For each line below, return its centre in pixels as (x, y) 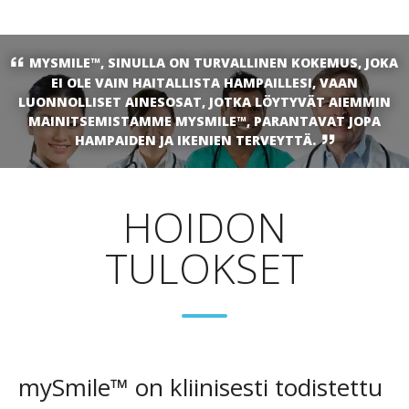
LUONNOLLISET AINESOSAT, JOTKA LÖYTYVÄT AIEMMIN (204, 101)
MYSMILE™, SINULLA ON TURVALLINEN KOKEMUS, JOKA (214, 62)
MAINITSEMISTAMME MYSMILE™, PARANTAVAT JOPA (204, 121)
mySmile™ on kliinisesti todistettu (200, 387)
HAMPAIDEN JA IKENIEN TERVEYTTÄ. (195, 140)
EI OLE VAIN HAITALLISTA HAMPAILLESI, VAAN (204, 82)
